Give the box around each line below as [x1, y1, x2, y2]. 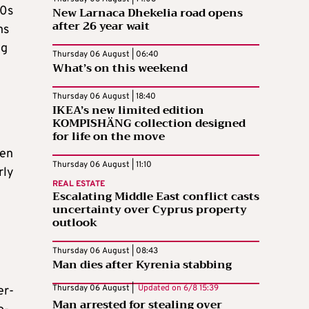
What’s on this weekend [52, 59, 188, 79]
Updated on [134, 283, 183, 295]
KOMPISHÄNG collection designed [52, 114, 246, 134]
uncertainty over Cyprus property [52, 200, 247, 220]
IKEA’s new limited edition [52, 101, 204, 121]
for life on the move [52, 127, 165, 147]
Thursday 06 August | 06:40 [52, 49, 159, 61]
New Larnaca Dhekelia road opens [52, 3, 243, 23]
